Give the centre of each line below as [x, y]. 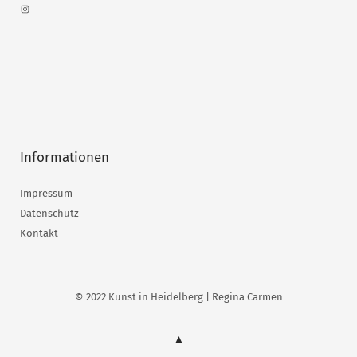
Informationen [65, 158]
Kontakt [39, 233]
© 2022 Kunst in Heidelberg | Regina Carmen [178, 297]
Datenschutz [49, 214]
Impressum [46, 194]
